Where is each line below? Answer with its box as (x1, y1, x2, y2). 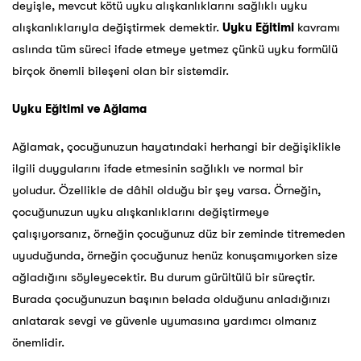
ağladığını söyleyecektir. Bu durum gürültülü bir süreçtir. (12, 270, 315, 285)
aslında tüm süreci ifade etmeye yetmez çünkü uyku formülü (12, 42, 338, 57)
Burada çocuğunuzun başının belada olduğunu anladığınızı (12, 292, 330, 307)
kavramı (294, 20, 340, 35)
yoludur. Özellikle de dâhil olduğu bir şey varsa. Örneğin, (12, 183, 321, 198)
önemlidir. (12, 335, 64, 351)
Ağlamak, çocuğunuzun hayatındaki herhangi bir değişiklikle (12, 139, 341, 155)
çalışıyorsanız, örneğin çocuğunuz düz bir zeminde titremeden (12, 226, 345, 242)
